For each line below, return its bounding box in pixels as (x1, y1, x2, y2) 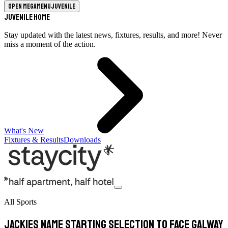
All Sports (4, 197, 37, 206)
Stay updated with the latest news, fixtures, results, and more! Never (4, 31, 222, 39)
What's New (4, 126, 44, 135)
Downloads (64, 135, 101, 144)
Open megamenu (8, 2, 51, 11)
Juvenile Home (4, 12, 50, 22)
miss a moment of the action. (4, 40, 96, 48)
